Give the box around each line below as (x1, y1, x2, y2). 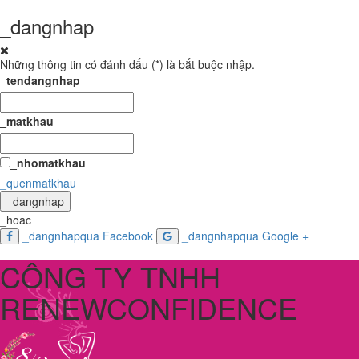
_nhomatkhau (10, 155, 86, 171)
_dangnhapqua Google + (179, 228, 309, 244)
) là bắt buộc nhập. (159, 56, 255, 72)
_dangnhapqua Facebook (19, 228, 153, 244)
